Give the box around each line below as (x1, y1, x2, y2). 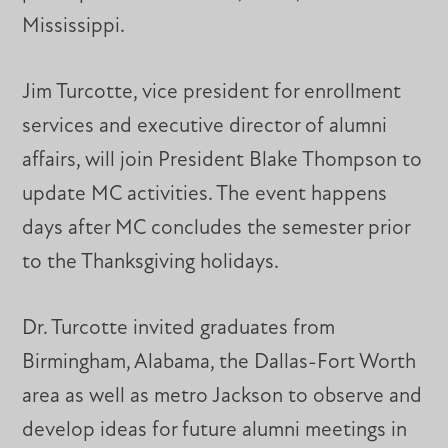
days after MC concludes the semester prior (22, 218, 411, 240)
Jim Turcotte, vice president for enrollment (22, 82, 402, 104)
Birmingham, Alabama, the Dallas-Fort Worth (22, 351, 417, 373)
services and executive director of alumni (22, 116, 388, 138)
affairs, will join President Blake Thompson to (22, 150, 423, 172)
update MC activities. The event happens (22, 184, 388, 206)
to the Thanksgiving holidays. (22, 252, 280, 274)
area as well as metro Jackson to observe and (22, 385, 423, 407)
